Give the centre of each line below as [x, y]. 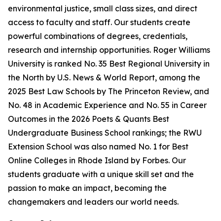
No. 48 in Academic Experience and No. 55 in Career [107, 105]
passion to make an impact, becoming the [87, 188]
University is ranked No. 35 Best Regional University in [109, 64]
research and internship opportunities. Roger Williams [109, 50]
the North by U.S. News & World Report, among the [104, 77]
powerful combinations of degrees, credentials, [98, 36]
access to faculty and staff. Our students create [99, 22]
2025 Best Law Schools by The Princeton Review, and [109, 91]
